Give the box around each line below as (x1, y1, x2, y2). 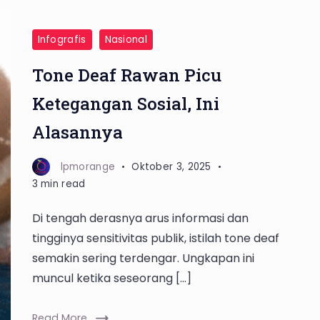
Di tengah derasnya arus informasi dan (31, 210, 249, 226)
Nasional (104, 33, 147, 46)
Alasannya (31, 121, 123, 144)
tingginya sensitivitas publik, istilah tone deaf (31, 230, 279, 246)
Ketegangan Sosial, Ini (31, 92, 219, 115)
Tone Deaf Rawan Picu (31, 64, 221, 86)
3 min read (31, 177, 86, 191)
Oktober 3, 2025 (131, 159, 211, 174)
